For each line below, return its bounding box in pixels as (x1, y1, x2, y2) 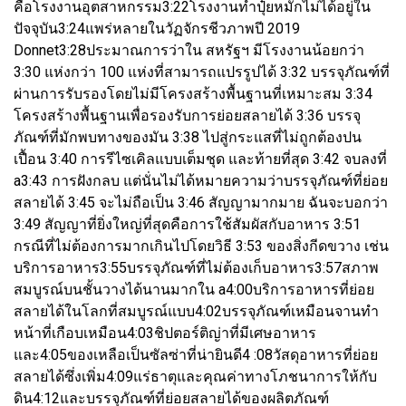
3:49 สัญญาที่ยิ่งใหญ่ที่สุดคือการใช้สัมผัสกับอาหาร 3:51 (14, 215, 361, 233)
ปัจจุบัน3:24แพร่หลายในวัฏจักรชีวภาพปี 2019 (14, 19, 300, 37)
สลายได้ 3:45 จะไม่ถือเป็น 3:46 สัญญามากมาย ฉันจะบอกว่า (14, 193, 388, 211)
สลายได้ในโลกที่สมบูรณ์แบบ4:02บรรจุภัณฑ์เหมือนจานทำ (14, 302, 379, 320)
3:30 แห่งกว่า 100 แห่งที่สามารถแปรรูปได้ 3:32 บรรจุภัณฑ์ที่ (14, 63, 390, 81)
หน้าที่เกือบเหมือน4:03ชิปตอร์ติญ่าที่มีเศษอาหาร (14, 324, 316, 342)
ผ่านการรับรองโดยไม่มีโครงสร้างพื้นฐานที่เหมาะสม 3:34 (14, 84, 372, 102)
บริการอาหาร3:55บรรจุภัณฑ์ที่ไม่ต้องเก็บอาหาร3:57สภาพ (14, 258, 379, 276)
